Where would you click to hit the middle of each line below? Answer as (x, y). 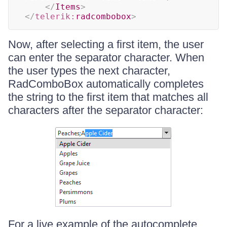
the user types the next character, (89, 71)
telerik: (55, 16)
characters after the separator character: (106, 110)
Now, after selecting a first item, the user (106, 44)
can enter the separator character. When (106, 58)
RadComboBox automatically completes (106, 84)
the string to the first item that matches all (108, 97)
